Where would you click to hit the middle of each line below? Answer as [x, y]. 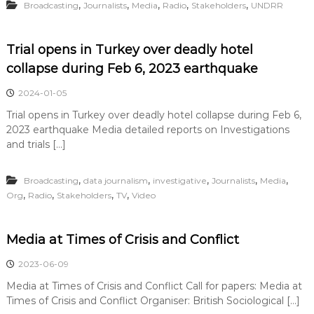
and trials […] [36, 144]
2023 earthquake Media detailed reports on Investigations [148, 130]
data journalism [115, 180]
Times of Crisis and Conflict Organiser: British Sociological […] [153, 301]
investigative [179, 180]
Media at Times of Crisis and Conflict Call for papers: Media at [154, 286]
